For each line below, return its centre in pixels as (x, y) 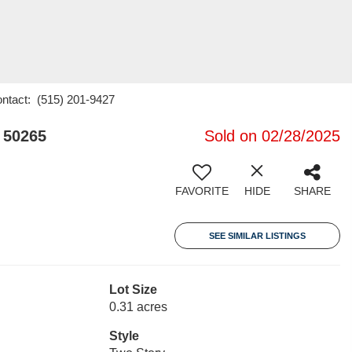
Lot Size (133, 290)
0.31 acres (138, 307)
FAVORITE (202, 191)
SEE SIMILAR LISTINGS (257, 236)
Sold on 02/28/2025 (272, 136)
